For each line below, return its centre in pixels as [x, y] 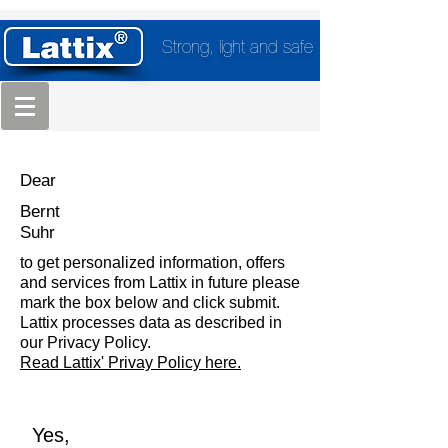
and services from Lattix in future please [160, 282]
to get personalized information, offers [152, 262]
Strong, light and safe [237, 49]
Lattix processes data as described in [151, 322]
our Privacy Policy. [87, 342]
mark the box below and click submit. [150, 302]
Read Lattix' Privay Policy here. [130, 362]
